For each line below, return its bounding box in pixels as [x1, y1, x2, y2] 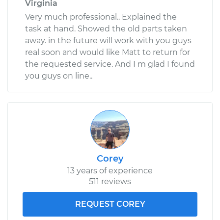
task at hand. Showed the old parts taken [25, 24, 187, 33]
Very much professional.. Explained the [25, 12, 177, 22]
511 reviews [89, 176, 131, 186]
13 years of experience [67, 165, 153, 175]
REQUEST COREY [75, 199, 145, 209]
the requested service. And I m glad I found [25, 59, 195, 69]
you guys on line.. [25, 71, 92, 81]
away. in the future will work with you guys [25, 35, 192, 45]
